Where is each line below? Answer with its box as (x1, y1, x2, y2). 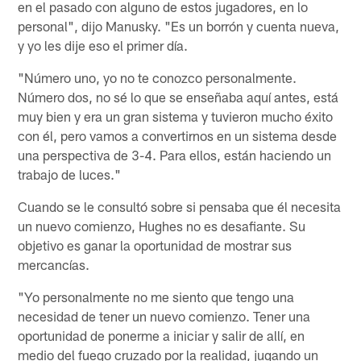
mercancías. (18, 255, 90, 272)
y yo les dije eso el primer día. (18, 36, 189, 53)
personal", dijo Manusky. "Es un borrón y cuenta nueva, (18, 17, 340, 34)
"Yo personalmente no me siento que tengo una (18, 288, 295, 305)
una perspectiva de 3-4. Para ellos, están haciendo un (18, 146, 332, 163)
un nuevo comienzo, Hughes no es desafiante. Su (18, 217, 306, 234)
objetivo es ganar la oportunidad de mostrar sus (18, 236, 293, 253)
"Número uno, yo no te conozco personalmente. (18, 68, 297, 85)
